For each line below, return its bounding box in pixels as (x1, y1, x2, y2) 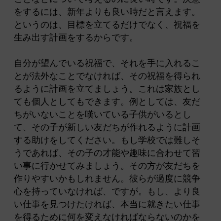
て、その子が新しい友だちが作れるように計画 (14, 122, 200, 133)
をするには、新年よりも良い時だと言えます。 (14, 6, 200, 17)
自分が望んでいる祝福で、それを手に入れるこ (14, 58, 200, 69)
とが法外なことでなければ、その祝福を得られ (14, 71, 200, 81)
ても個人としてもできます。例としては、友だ (14, 97, 200, 107)
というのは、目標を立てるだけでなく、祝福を (14, 19, 200, 30)
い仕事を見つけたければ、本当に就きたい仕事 (14, 199, 200, 210)
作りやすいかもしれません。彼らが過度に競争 (14, 174, 200, 184)
